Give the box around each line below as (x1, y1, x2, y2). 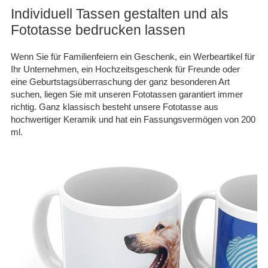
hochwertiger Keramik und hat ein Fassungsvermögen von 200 (11, 114, 255, 124)
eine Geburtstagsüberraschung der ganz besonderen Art (11, 77, 230, 87)
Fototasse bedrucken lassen (11, 22, 185, 38)
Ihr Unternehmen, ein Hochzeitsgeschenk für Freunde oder (11, 64, 240, 74)
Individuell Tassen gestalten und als (11, 6, 229, 22)
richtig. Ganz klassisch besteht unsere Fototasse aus (11, 102, 218, 112)
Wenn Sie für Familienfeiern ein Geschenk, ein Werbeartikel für (11, 51, 255, 62)
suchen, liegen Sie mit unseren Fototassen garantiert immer (11, 89, 243, 99)
